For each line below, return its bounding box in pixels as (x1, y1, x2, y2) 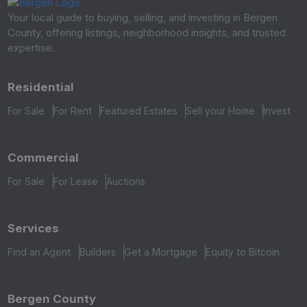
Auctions (106, 175, 145, 188)
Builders (79, 246, 116, 258)
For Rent (53, 104, 92, 116)
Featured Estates (99, 104, 177, 116)
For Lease (53, 175, 98, 188)
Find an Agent (8, 246, 71, 258)
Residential (8, 79, 75, 94)
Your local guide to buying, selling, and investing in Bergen (8, 10, 278, 24)
